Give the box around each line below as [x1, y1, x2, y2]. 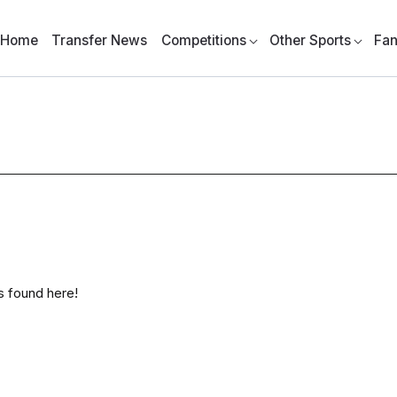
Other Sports [269, 32, 352, 49]
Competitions [160, 32, 246, 49]
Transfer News [51, 32, 148, 49]
